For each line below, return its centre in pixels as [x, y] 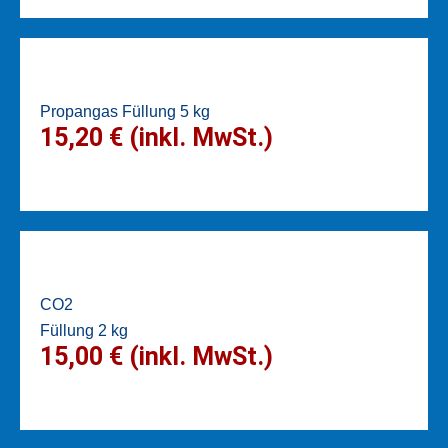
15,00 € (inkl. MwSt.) [156, 357]
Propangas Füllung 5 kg [125, 112]
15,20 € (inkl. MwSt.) [156, 138]
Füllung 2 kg [84, 331]
